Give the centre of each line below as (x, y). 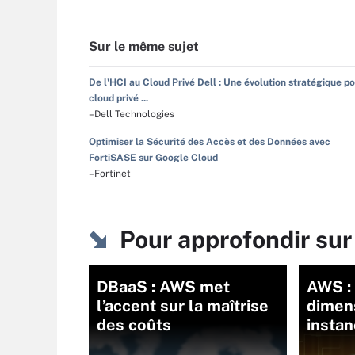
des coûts (134, 325)
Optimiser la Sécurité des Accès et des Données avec (210, 142)
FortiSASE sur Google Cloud (153, 158)
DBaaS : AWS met (163, 287)
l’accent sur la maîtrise (183, 306)
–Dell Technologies (132, 114)
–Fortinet (110, 174)
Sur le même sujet (144, 46)
